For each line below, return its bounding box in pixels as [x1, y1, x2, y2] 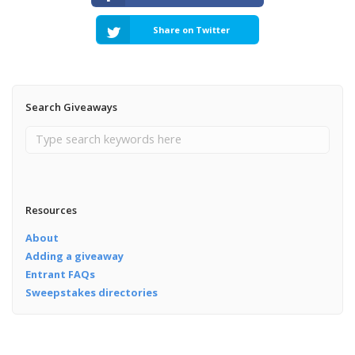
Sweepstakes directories [25, 284, 158, 300]
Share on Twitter [153, 23, 231, 36]
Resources [25, 202, 77, 217]
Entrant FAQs [25, 266, 95, 281]
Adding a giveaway [25, 248, 124, 263]
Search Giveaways [25, 99, 117, 114]
